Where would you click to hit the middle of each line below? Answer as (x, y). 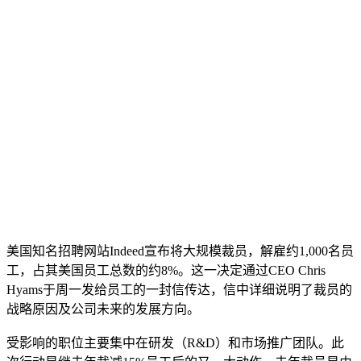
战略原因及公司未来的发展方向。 (103, 309)
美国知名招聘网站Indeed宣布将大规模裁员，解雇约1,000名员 (180, 251)
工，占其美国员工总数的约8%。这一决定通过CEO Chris (166, 270)
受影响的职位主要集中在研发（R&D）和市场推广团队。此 (175, 342)
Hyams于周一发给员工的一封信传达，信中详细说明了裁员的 (179, 289)
